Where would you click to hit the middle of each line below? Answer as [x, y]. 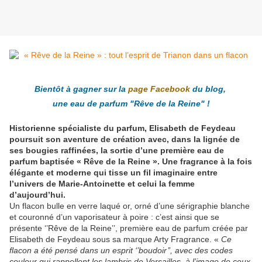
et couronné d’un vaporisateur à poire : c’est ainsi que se [114, 217]
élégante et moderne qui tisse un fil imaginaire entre [113, 173]
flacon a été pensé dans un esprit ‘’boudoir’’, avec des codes [121, 251]
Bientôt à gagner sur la [81, 89]
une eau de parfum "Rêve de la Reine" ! [131, 104]
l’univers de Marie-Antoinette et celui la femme [102, 184]
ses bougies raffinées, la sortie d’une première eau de [117, 151]
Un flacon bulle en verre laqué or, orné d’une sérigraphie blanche [130, 206]
